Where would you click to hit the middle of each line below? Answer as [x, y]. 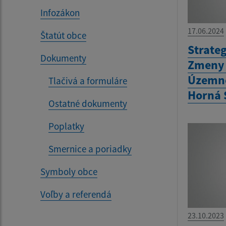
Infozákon [60, 12]
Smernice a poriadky [90, 149]
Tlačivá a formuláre [88, 80]
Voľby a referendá [76, 194]
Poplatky [66, 126]
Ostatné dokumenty [88, 103]
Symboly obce [69, 171]
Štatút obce [63, 35]
